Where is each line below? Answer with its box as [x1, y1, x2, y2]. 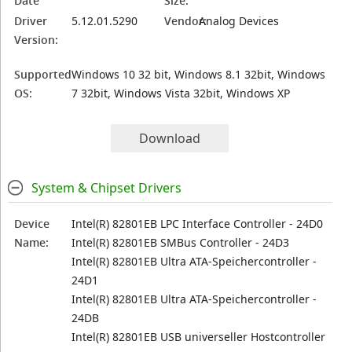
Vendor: [164, 13, 207, 28]
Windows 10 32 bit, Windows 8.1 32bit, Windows [71, 67, 326, 82]
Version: [14, 32, 59, 47]
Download [139, 130, 201, 147]
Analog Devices [199, 13, 280, 28]
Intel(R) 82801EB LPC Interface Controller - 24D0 [71, 216, 324, 231]
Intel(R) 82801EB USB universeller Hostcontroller [71, 329, 326, 344]
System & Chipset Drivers [31, 179, 181, 196]
